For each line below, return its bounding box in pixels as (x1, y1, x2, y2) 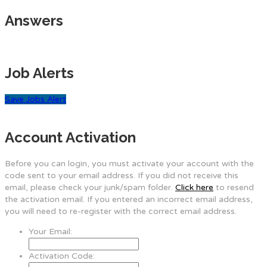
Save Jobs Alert (5, 94, 66, 105)
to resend (213, 182, 254, 193)
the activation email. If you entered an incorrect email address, (5, 194, 253, 204)
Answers (5, 12, 63, 30)
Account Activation (5, 128, 136, 146)
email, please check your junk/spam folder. (5, 182, 175, 193)
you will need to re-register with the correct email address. (5, 206, 237, 216)
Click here (175, 182, 213, 193)
